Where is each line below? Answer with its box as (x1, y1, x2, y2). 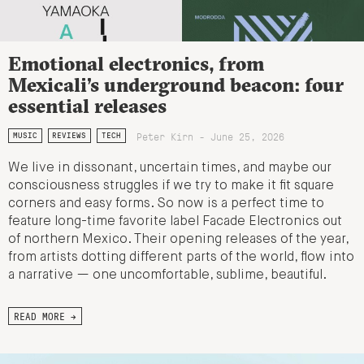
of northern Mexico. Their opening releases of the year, (8, 232, 349, 246)
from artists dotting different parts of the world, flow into (8, 250, 354, 264)
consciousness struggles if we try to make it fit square (8, 179, 334, 193)
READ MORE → (14, 309, 76, 323)
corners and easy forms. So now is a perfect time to (8, 197, 324, 210)
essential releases (8, 93, 167, 118)
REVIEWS (52, 129, 87, 141)
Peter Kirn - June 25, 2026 (136, 128, 284, 143)
